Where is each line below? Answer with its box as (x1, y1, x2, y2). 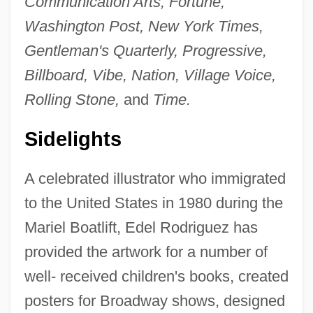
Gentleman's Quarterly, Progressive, (24, 41, 267, 59)
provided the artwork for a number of (24, 242, 268, 261)
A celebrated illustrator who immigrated (24, 169, 286, 187)
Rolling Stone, (24, 90, 119, 108)
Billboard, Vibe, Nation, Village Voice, (24, 66, 276, 84)
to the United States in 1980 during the (24, 194, 283, 212)
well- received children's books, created (24, 267, 289, 285)
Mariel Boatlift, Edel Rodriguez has (24, 218, 258, 236)
